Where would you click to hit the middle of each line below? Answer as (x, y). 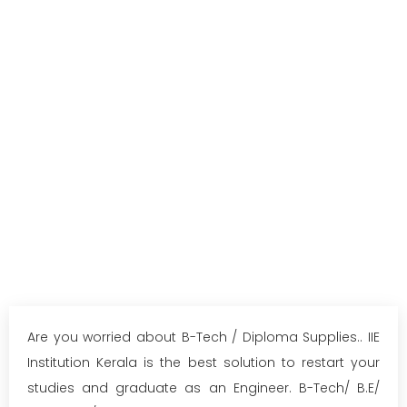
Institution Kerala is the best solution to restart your (203, 362)
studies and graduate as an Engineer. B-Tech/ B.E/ (203, 388)
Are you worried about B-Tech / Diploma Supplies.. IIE (203, 337)
